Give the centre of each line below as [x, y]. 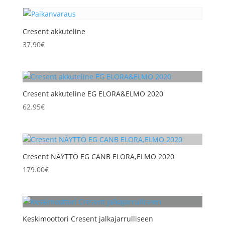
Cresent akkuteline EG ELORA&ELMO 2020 [93, 94]
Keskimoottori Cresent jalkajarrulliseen [88, 218]
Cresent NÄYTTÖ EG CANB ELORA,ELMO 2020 [98, 156]
